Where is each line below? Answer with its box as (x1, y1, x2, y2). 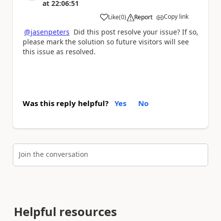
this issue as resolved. (23, 47, 96, 56)
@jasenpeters (24, 27, 70, 37)
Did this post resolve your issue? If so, (70, 27, 198, 37)
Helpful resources (14, 203, 117, 220)
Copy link (164, 12, 188, 21)
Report (134, 13, 152, 21)
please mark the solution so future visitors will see (23, 37, 189, 46)
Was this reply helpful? (23, 98, 109, 108)
